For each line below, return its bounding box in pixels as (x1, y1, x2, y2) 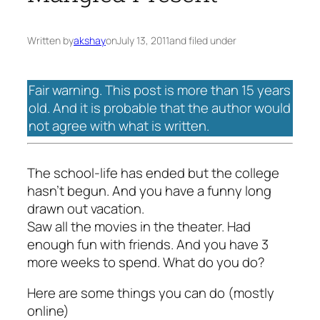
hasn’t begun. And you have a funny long (27, 181, 271, 200)
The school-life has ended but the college (27, 163, 279, 182)
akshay (74, 34, 106, 48)
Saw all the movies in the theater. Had (27, 216, 251, 236)
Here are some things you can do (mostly (27, 284, 274, 303)
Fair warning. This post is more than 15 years (29, 80, 291, 99)
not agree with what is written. (29, 116, 209, 135)
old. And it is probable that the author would (29, 98, 291, 117)
